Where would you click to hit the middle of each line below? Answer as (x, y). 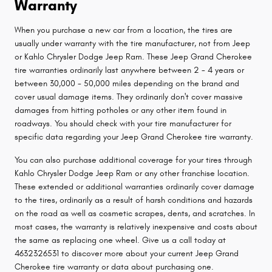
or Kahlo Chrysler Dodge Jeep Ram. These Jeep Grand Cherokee (133, 56)
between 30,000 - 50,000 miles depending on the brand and (127, 83)
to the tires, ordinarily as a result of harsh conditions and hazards (134, 200)
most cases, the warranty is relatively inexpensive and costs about (136, 226)
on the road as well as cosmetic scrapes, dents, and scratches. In (135, 213)
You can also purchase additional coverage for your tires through (133, 160)
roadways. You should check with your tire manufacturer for (123, 123)
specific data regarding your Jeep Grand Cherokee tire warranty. (134, 137)
